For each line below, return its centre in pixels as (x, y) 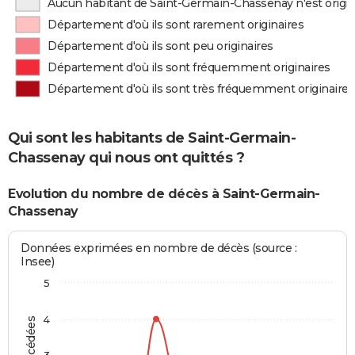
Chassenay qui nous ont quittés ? (126, 158)
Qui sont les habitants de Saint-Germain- (152, 138)
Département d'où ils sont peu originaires (160, 46)
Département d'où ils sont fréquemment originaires (189, 67)
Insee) (38, 261)
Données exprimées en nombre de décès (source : (159, 248)
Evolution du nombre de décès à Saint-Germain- (164, 194)
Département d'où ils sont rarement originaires (176, 25)
